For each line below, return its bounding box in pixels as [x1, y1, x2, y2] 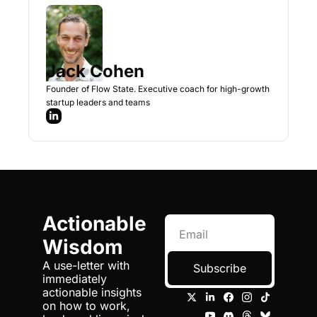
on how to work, [42, 299, 130, 313]
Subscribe [193, 260, 246, 275]
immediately [42, 272, 107, 286]
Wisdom [42, 235, 123, 259]
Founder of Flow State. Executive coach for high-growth [46, 83, 270, 94]
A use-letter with [42, 258, 129, 272]
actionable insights [42, 285, 142, 299]
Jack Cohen [46, 61, 144, 81]
